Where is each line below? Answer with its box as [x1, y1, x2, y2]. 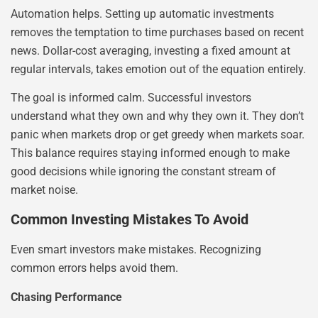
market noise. [11, 182, 78, 197]
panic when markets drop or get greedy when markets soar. [11, 127, 305, 141]
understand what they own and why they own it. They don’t [11, 109, 304, 123]
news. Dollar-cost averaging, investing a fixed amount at [11, 43, 290, 57]
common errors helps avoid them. [11, 261, 178, 275]
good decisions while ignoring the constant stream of [11, 164, 276, 178]
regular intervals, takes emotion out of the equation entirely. [11, 62, 306, 76]
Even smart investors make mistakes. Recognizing [11, 243, 261, 257]
